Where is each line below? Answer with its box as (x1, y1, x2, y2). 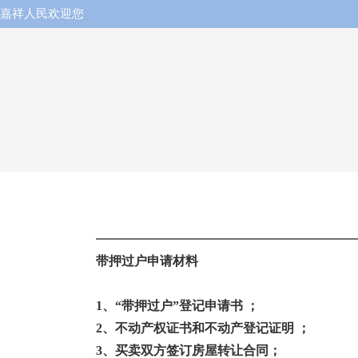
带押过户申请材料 (96, 254, 198, 268)
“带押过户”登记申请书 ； (115, 299, 259, 312)
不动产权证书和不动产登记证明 (115, 321, 294, 335)
